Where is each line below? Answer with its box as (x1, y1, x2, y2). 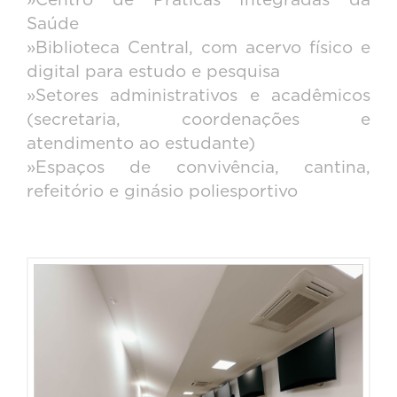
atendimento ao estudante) (27, 136, 255, 153)
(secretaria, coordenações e (27, 112, 370, 129)
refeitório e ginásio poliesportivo (27, 183, 298, 201)
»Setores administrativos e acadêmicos (27, 88, 370, 105)
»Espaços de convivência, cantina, (27, 160, 370, 177)
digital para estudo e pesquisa (27, 64, 280, 82)
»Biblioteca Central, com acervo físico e (27, 40, 370, 58)
